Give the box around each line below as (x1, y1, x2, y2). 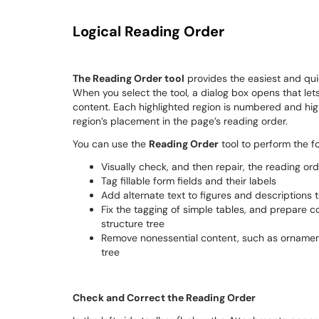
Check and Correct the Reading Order (73, 291, 256, 304)
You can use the (73, 137, 149, 150)
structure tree (101, 217, 164, 230)
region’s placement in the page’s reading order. (73, 115, 288, 127)
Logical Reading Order (73, 22, 224, 41)
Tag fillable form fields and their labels (101, 174, 276, 187)
